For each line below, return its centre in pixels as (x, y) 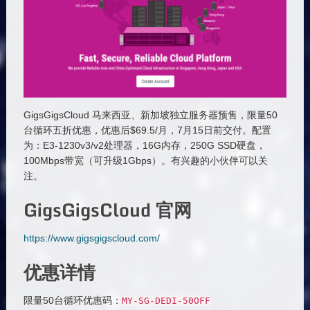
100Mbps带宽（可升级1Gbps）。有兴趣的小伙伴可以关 (145, 160)
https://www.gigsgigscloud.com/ (91, 238)
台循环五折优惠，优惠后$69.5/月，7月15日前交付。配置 (147, 130)
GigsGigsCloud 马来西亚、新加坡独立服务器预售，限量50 (150, 115)
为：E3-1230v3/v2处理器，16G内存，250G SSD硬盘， (144, 145)
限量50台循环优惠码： (72, 300)
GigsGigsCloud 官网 (107, 209)
